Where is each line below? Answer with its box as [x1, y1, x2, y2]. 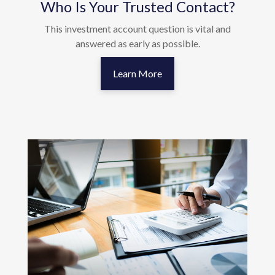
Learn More [113, 68, 162, 80]
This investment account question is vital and [44, 23, 231, 35]
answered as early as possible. [75, 37, 200, 50]
